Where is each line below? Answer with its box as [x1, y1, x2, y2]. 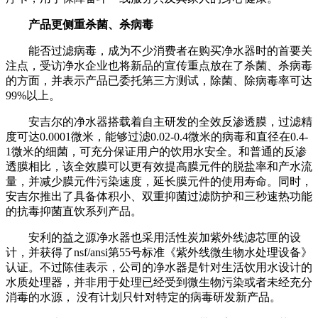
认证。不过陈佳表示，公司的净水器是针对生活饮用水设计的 [6, 261, 312, 273]
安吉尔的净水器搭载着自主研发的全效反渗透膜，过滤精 [6, 115, 312, 128]
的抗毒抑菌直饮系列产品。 [6, 204, 142, 217]
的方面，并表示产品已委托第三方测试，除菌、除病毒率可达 [6, 74, 312, 87]
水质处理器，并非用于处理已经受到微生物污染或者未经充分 [6, 275, 312, 288]
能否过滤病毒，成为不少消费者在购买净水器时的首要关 [6, 44, 312, 57]
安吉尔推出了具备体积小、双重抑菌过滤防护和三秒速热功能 [6, 190, 312, 202]
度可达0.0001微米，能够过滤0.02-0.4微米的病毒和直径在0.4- [6, 130, 308, 143]
